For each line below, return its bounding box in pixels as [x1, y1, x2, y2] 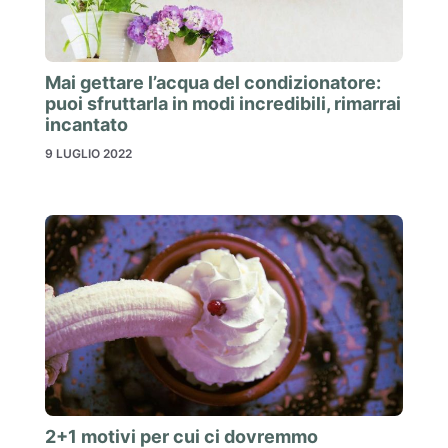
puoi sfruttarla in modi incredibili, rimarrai [45, 92, 401, 114]
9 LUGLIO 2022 [45, 145, 132, 161]
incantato [45, 113, 128, 135]
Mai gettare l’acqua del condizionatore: [45, 71, 381, 93]
